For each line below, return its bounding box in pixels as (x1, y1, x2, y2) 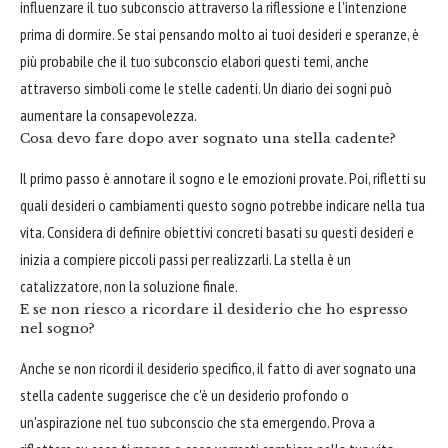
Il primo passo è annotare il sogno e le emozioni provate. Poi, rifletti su (20, 167, 426, 188)
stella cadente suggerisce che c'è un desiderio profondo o (20, 385, 349, 406)
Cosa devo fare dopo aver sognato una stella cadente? (20, 129, 396, 147)
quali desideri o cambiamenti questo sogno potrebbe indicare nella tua (20, 194, 425, 215)
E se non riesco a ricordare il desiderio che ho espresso (20, 300, 408, 318)
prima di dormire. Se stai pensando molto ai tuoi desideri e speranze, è (20, 23, 419, 44)
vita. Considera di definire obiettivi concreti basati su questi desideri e (20, 221, 414, 242)
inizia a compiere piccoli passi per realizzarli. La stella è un (20, 248, 351, 269)
